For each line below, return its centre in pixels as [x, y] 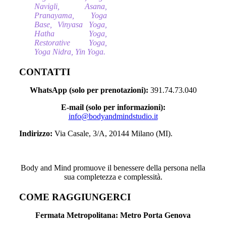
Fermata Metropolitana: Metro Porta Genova [113, 215]
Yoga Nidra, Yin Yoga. [70, 52]
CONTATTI [45, 72]
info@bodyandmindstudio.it [113, 116]
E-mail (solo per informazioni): [113, 107]
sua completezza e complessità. [113, 177]
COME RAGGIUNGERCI [75, 197]
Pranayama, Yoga [71, 15]
